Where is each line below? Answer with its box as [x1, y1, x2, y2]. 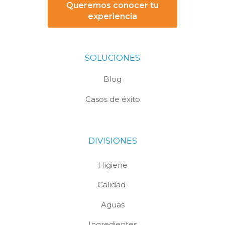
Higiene [97, 160, 128, 170]
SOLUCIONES [85, 53, 140, 63]
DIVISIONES [88, 136, 137, 146]
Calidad [97, 180, 128, 190]
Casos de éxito [85, 94, 140, 104]
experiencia [88, 12, 137, 21]
